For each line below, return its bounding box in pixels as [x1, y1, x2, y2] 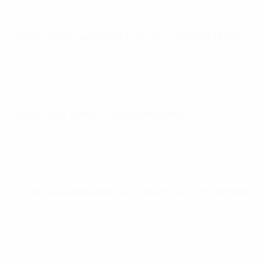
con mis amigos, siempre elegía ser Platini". [14, 84, 198, 93]
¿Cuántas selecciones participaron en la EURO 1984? [14, 189, 255, 197]
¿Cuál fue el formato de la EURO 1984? [14, 111, 189, 120]
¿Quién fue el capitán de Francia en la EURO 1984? [14, 33, 240, 42]
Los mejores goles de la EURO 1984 [14, 212, 147, 220]
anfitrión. [14, 247, 52, 256]
